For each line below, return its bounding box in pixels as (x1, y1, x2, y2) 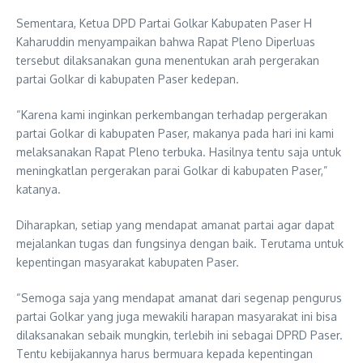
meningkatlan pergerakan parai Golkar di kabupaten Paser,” (16, 164, 327, 177)
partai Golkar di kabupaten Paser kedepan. (16, 72, 239, 86)
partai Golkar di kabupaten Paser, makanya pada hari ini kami (16, 126, 334, 140)
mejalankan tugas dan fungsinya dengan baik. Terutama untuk (16, 237, 344, 250)
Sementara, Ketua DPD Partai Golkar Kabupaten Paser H (16, 16, 312, 30)
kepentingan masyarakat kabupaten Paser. (16, 255, 239, 269)
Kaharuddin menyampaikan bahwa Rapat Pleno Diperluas (16, 35, 315, 49)
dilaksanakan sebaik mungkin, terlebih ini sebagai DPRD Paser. (16, 328, 343, 342)
